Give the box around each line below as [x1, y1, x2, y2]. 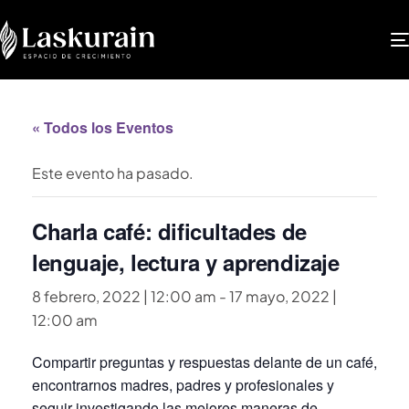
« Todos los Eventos [32, 116, 173, 138]
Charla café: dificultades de [32, 215, 307, 246]
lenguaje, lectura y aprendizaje [32, 246, 340, 278]
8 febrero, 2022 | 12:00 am [32, 286, 216, 306]
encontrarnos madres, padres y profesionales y [32, 373, 334, 395]
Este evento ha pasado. [32, 163, 194, 183]
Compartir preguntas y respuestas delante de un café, [32, 351, 377, 372]
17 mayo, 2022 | [229, 286, 337, 306]
